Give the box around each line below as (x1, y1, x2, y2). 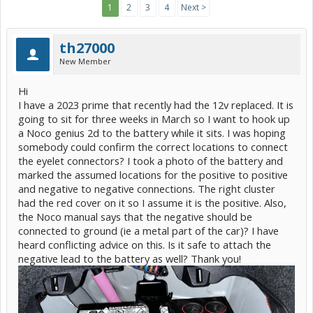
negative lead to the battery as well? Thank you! (18, 252, 241, 265)
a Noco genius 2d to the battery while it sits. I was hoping (18, 126, 286, 140)
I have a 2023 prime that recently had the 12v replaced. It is (18, 98, 293, 112)
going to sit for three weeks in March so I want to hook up (18, 112, 290, 126)
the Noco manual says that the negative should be (18, 210, 252, 224)
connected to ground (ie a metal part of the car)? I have (18, 224, 279, 238)
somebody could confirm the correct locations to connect (18, 140, 288, 154)
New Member (59, 56, 111, 66)
